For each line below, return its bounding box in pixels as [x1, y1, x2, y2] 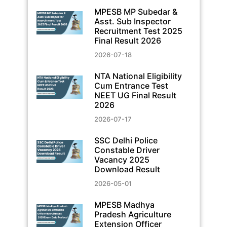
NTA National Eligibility [94, 70, 182, 81]
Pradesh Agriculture [94, 209, 171, 219]
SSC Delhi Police [94, 135, 158, 145]
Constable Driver [94, 144, 160, 155]
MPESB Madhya [94, 199, 155, 210]
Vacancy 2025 [94, 154, 149, 165]
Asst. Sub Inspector [94, 16, 171, 26]
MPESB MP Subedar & [94, 6, 177, 17]
